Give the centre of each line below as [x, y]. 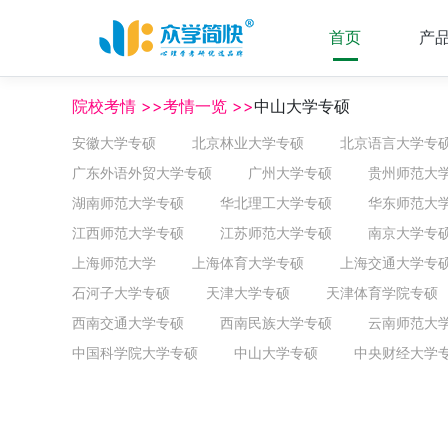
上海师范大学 [114, 262]
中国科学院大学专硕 [135, 352]
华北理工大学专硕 [276, 202]
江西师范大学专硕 [128, 232]
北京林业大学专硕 [248, 142]
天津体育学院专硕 [382, 292]
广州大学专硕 [290, 172]
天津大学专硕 [248, 292]
